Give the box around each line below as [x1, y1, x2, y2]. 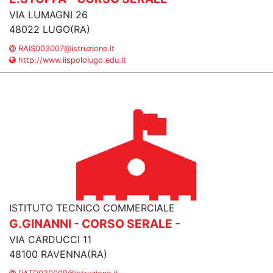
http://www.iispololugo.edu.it [16, 55, 126, 65]
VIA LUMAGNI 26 [9, 9, 88, 21]
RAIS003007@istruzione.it [16, 44, 115, 53]
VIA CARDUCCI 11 [9, 233, 91, 246]
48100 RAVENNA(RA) [9, 248, 107, 260]
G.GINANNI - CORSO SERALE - [9, 216, 180, 231]
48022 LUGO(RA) [9, 23, 90, 35]
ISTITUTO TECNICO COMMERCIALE [9, 202, 175, 214]
